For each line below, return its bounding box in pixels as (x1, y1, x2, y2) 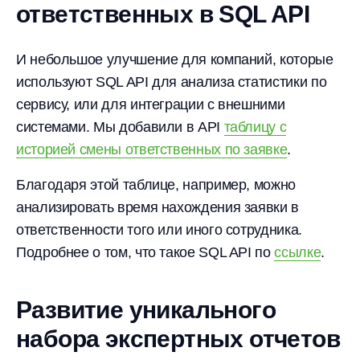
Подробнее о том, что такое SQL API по (16, 243, 275, 260)
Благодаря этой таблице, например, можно (16, 176, 296, 193)
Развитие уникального (16, 296, 276, 323)
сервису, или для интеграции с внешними (16, 96, 285, 112)
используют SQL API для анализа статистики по (16, 73, 327, 90)
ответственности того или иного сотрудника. (16, 221, 302, 238)
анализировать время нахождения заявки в (16, 198, 299, 215)
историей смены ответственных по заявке (16, 141, 288, 157)
